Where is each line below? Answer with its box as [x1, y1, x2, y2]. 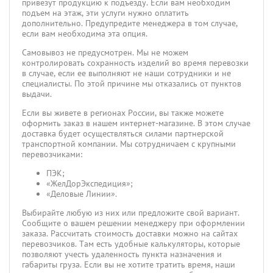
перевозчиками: [22, 148, 85, 160]
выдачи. [22, 88, 52, 99]
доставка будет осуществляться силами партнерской [22, 127, 224, 139]
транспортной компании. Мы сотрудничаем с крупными [22, 138, 236, 149]
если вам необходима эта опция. [22, 27, 147, 39]
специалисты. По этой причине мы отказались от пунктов [22, 77, 241, 89]
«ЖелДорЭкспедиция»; [46, 177, 133, 189]
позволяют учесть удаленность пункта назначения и [22, 248, 222, 260]
